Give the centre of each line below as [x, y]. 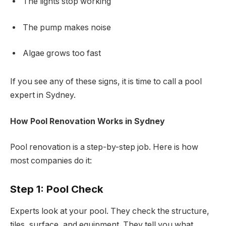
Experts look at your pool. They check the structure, [110, 211]
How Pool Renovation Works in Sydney [88, 121]
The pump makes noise [67, 27]
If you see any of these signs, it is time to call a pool [106, 81]
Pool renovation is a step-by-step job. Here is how [104, 147]
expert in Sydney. [43, 95]
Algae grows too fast [62, 53]
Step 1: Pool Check [57, 189]
